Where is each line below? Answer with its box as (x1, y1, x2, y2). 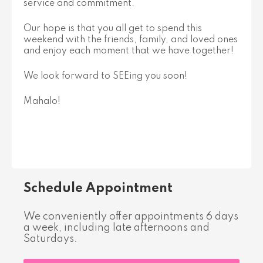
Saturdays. (23, 234, 77, 244)
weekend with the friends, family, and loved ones (23, 35, 238, 45)
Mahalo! (23, 97, 63, 106)
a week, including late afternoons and (23, 222, 210, 233)
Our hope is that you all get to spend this (23, 24, 202, 33)
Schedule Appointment (23, 182, 173, 195)
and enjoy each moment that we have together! (23, 46, 234, 56)
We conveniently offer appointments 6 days (23, 211, 238, 222)
